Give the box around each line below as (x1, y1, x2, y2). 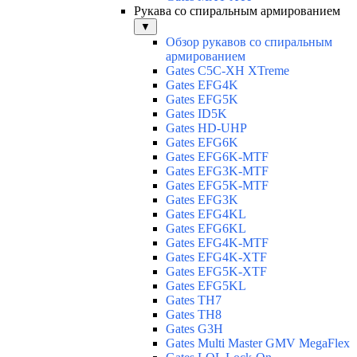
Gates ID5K (166, 107, 227, 121)
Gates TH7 (166, 293, 222, 308)
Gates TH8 (166, 308, 222, 322)
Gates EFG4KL (166, 207, 246, 222)
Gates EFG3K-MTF (166, 164, 269, 178)
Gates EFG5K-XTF (166, 265, 267, 279)
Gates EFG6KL (166, 222, 246, 236)
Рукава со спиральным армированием (134, 4, 340, 18)
